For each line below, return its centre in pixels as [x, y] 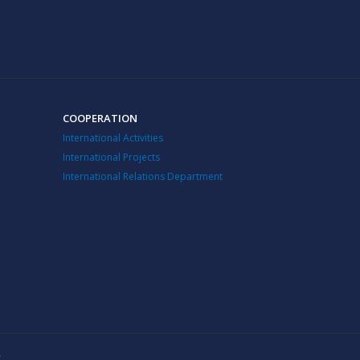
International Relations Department [143, 176]
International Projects [111, 157]
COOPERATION [100, 118]
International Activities [113, 138]
